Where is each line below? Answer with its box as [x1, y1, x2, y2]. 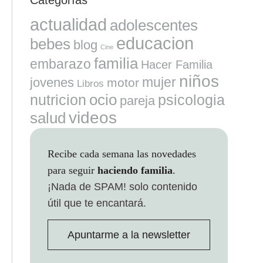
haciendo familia [97, 164, 173, 176]
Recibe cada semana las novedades [47, 147, 196, 160]
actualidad [29, 15, 107, 34]
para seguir [47, 164, 97, 176]
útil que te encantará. [47, 197, 146, 209]
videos [68, 108, 117, 127]
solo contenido [126, 180, 197, 193]
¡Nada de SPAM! [47, 180, 126, 193]
